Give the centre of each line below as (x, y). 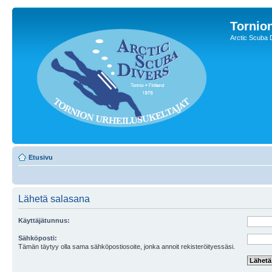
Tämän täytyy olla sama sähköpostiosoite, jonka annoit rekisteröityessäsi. (127, 246)
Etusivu (41, 157)
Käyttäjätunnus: (44, 220)
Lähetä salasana (54, 199)
